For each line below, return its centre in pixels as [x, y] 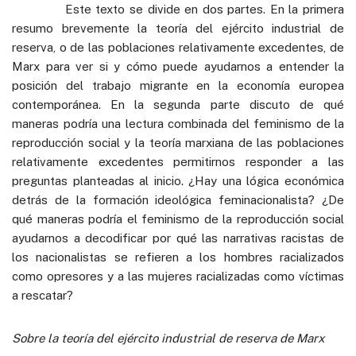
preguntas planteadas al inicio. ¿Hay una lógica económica [178, 180]
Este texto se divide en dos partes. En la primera [178, 9]
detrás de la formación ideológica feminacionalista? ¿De [178, 199]
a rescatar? [43, 295]
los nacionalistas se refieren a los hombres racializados [178, 257]
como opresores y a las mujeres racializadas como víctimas [178, 276]
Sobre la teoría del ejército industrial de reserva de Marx [168, 338]
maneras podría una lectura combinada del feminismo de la [178, 123]
